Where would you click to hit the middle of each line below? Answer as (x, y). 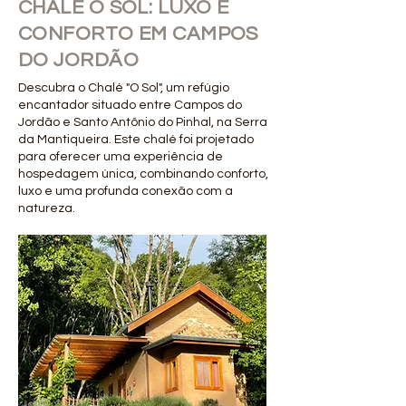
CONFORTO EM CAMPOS (138, 34)
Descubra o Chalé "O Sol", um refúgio (124, 88)
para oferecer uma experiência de (121, 157)
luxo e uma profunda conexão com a (126, 191)
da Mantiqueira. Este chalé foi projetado (136, 140)
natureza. (47, 208)
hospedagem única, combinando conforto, (143, 174)
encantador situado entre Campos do (130, 105)
